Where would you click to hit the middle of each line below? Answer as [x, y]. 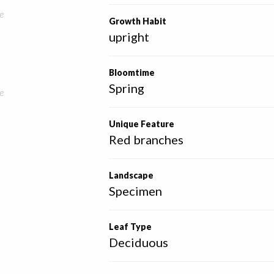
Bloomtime [132, 72]
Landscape [131, 175]
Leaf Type [131, 227]
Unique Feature [142, 124]
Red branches [146, 139]
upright [129, 37]
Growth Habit [138, 21]
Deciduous [139, 242]
